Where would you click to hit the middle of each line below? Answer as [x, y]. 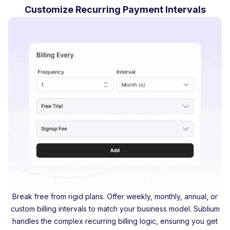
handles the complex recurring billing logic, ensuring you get [115, 221]
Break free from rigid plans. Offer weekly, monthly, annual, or [115, 197]
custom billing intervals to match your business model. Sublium [115, 209]
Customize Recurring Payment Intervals [115, 10]
